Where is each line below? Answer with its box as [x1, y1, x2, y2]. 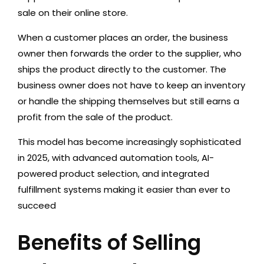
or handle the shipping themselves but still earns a [18, 95, 239, 107]
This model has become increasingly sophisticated [18, 136, 241, 148]
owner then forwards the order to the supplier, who [18, 47, 242, 60]
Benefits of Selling [18, 228, 201, 257]
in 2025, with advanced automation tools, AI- [18, 151, 214, 164]
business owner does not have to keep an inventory [18, 79, 245, 91]
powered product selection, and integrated [18, 167, 209, 180]
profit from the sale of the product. [18, 111, 173, 123]
